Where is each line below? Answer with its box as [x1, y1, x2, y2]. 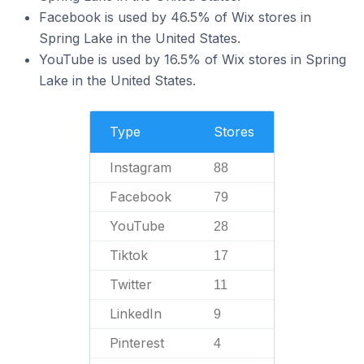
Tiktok [110, 247, 148, 263]
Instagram [110, 159, 171, 175]
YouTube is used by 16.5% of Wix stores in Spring [39, 51, 346, 67]
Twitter [110, 276, 152, 292]
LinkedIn [110, 305, 162, 322]
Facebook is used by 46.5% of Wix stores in [39, 9, 311, 25]
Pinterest [110, 335, 164, 351]
